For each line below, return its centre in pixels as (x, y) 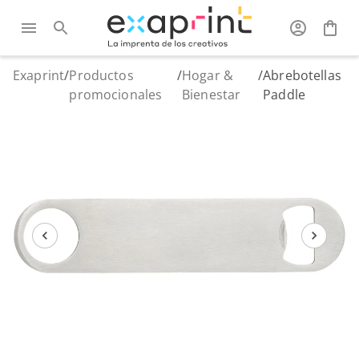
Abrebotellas (302, 75)
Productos (101, 75)
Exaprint (39, 75)
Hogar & (208, 75)
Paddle (284, 95)
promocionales (116, 95)
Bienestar (211, 95)
